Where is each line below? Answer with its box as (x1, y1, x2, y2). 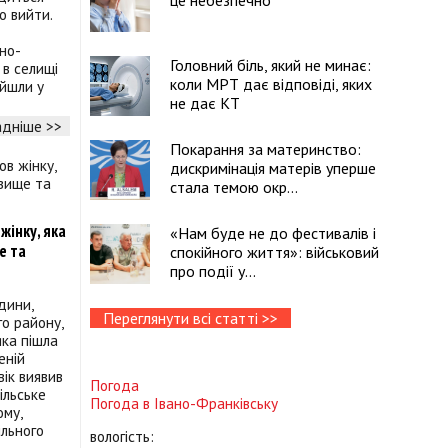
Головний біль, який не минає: (170, 55, 371, 75)
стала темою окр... (170, 177, 298, 197)
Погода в (90, 393, 154, 414)
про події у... (170, 261, 256, 281)
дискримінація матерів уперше (170, 158, 376, 178)
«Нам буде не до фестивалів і (170, 223, 376, 243)
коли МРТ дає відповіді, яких (170, 74, 372, 94)
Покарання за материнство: (170, 139, 361, 159)
